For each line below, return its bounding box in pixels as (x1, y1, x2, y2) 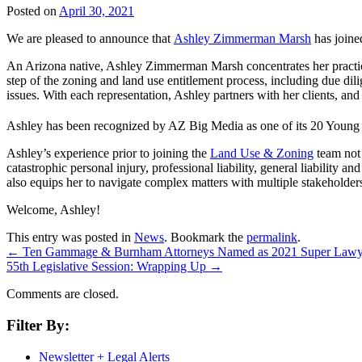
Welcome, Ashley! (6, 203, 100, 217)
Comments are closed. (6, 287, 119, 301)
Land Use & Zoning (210, 146, 314, 161)
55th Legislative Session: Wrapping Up (6, 259, 209, 274)
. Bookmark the (164, 230, 246, 245)
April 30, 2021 (59, 3, 134, 18)
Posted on (6, 3, 57, 18)
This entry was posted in (6, 230, 134, 245)
